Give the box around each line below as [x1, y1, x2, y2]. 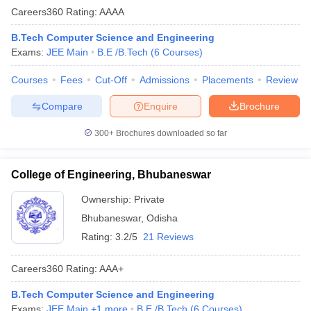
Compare [41, 100, 83, 112]
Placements [202, 74, 253, 85]
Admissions [140, 74, 190, 85]
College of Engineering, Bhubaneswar [11, 169, 211, 180]
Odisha [146, 212, 178, 224]
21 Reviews [143, 231, 194, 242]
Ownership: [81, 194, 134, 205]
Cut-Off [95, 74, 127, 85]
